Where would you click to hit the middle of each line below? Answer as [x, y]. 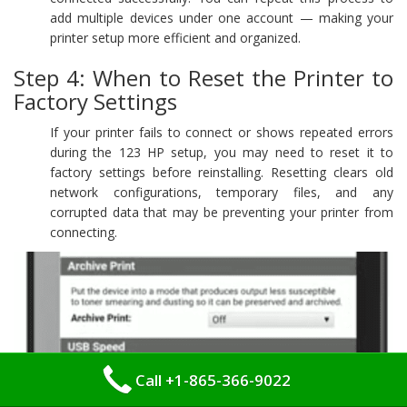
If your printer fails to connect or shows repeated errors [222, 132]
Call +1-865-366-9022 [213, 380]
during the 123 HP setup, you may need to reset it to [222, 152]
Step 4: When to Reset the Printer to [203, 77]
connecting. [84, 232]
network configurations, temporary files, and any [222, 192]
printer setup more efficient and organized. [175, 37]
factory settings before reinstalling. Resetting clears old [222, 172]
